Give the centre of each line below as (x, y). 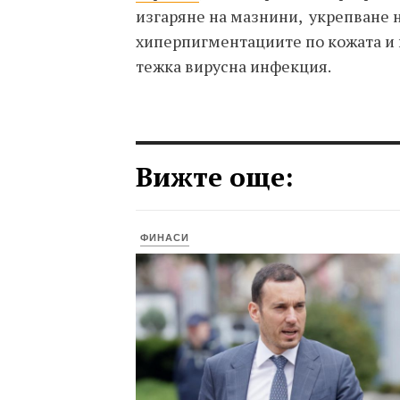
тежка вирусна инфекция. (233, 66)
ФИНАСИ (165, 237)
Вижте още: (215, 177)
